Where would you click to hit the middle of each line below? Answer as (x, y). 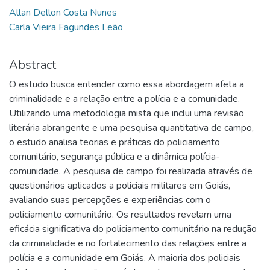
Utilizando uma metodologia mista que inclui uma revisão (127, 113)
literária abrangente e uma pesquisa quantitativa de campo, (131, 127)
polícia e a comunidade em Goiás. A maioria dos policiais (125, 258)
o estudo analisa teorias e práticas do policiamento (115, 142)
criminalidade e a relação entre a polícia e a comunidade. (124, 99)
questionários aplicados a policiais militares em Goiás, (120, 185)
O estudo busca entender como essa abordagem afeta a (127, 84)
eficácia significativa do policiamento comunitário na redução (133, 229)
